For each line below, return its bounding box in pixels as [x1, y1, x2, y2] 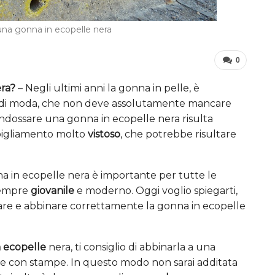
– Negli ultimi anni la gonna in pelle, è [15, 82, 199, 94]
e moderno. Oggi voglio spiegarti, [74, 184, 238, 196]
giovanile [31, 184, 74, 196]
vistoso [88, 128, 120, 140]
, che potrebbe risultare [120, 128, 236, 140]
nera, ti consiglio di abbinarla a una [46, 241, 215, 253]
